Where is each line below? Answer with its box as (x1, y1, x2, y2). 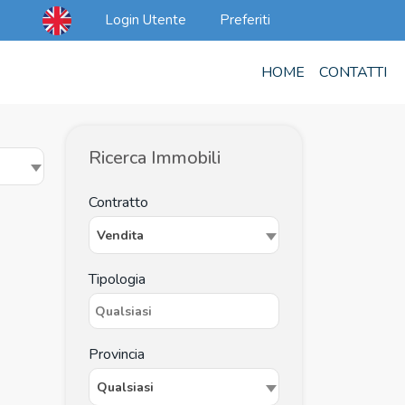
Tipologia (89, 269, 146, 289)
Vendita (97, 227, 144, 244)
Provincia (89, 344, 145, 364)
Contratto (89, 193, 148, 212)
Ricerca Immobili (89, 146, 221, 170)
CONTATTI (319, 61, 387, 82)
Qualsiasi (97, 379, 154, 396)
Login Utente (101, 11, 186, 29)
